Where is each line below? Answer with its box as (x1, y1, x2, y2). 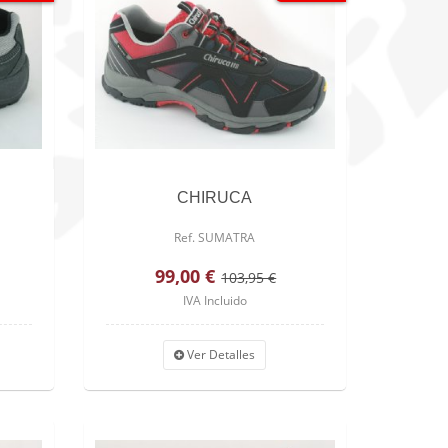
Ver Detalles (184, 345, 256, 363)
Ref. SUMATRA (174, 228, 256, 246)
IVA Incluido (182, 291, 247, 309)
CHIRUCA (177, 188, 253, 206)
